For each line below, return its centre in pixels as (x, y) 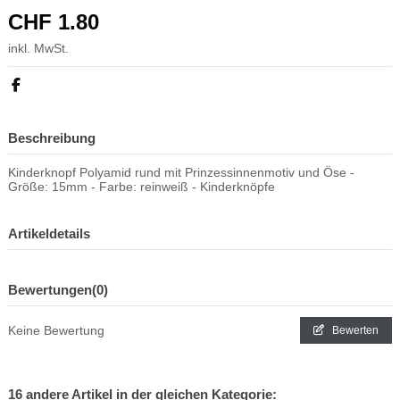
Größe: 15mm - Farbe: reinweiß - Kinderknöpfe (142, 187)
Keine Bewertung (56, 330)
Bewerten (354, 330)
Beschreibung (52, 138)
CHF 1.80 (57, 22)
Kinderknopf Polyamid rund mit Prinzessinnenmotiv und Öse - (181, 173)
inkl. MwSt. (38, 49)
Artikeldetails (49, 234)
